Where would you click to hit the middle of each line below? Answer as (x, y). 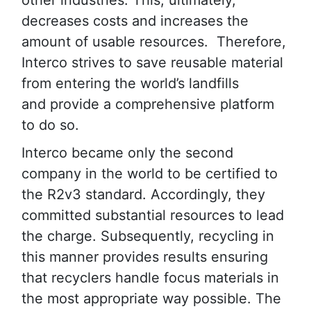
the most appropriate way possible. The (151, 299)
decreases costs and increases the (135, 21)
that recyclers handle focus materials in (150, 278)
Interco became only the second (127, 153)
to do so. (50, 125)
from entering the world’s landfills (130, 84)
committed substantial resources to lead (153, 216)
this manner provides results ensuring (145, 257)
